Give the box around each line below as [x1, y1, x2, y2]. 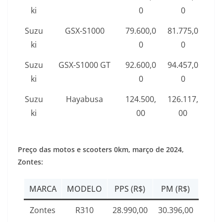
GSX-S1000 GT [58, 59, 111, 71]
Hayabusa [66, 94, 103, 105]
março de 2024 [132, 145, 182, 155]
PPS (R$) [114, 183, 145, 195]
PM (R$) [161, 183, 190, 195]
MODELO [66, 183, 102, 195]
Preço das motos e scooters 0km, [18, 145, 132, 155]
